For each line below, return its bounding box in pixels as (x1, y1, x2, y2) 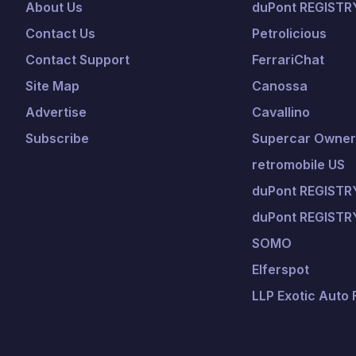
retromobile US (252, 157, 346, 172)
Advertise (25, 104, 87, 120)
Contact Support (25, 52, 130, 68)
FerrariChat (252, 52, 325, 68)
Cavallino (252, 104, 311, 120)
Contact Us (25, 25, 95, 41)
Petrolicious (252, 25, 327, 41)
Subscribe (25, 130, 89, 146)
